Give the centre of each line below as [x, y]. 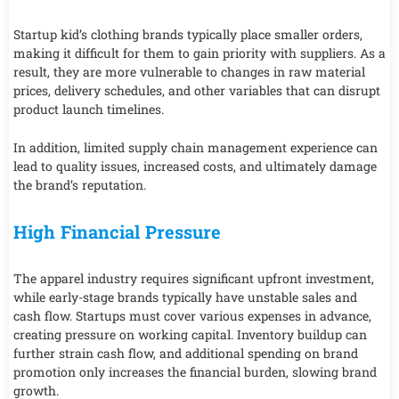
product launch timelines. [89, 109]
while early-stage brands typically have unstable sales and [185, 297]
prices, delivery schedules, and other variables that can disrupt [197, 90]
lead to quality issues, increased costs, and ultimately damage [195, 167]
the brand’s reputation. [80, 185]
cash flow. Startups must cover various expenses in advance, [192, 316]
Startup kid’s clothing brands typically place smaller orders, [188, 34]
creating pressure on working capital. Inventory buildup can [190, 335]
